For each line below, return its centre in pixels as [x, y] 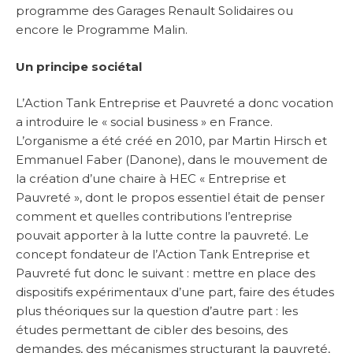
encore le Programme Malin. [102, 30]
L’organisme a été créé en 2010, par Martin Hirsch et [171, 141]
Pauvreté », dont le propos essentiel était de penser [170, 198]
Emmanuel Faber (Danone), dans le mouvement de [172, 160]
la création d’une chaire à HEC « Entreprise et [151, 179]
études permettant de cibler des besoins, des [152, 330]
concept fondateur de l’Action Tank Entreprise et [163, 255]
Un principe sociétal [79, 66]
